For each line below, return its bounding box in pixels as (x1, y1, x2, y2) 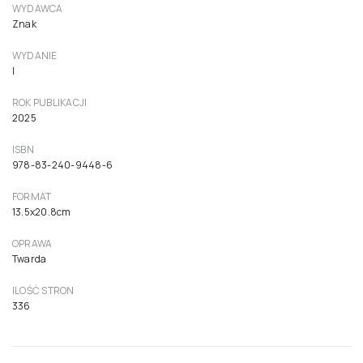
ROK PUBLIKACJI (12, 96, 88, 110)
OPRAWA (12, 237, 53, 251)
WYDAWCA (12, 2, 63, 16)
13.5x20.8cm (12, 205, 71, 220)
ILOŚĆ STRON (12, 284, 75, 298)
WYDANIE (12, 49, 58, 63)
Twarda (12, 252, 47, 267)
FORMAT (12, 190, 52, 204)
